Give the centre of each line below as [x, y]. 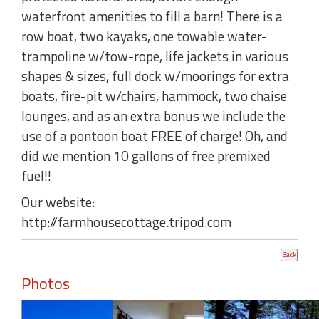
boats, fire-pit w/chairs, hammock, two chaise [154, 95]
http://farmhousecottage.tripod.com [126, 222]
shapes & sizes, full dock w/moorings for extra [155, 75]
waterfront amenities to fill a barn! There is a [152, 16]
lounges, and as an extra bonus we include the [153, 115]
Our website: [58, 202]
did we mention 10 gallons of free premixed [146, 155]
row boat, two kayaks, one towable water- [144, 36]
